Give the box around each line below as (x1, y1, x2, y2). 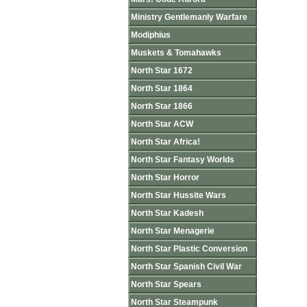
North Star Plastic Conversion (131, 244, 247, 254)
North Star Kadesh (131, 208, 204, 218)
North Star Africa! (131, 137, 200, 147)
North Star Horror (131, 173, 199, 182)
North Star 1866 (131, 101, 193, 111)
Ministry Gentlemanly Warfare (131, 12, 247, 22)
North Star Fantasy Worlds (131, 155, 234, 164)
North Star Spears (131, 280, 201, 289)
